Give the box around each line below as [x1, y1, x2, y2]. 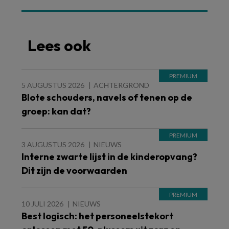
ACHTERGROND [94, 81, 149, 90]
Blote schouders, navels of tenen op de [21, 91, 192, 104]
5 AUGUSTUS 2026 [21, 81, 84, 90]
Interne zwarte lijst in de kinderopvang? [21, 151, 197, 163]
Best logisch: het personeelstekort [21, 210, 173, 222]
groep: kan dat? [21, 105, 91, 118]
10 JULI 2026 [21, 199, 63, 209]
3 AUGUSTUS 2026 [21, 140, 84, 149]
